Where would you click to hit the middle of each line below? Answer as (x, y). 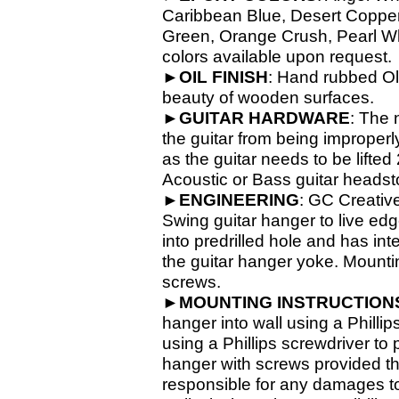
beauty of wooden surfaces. (268, 98)
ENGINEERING (239, 200)
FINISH (240, 77)
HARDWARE (299, 118)
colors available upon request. (277, 57)
